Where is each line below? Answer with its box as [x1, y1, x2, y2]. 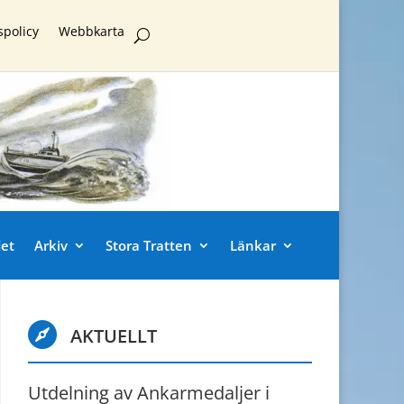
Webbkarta [58, 23, 124, 40]
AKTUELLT [70, 324, 158, 348]
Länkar [230, 236, 276, 254]
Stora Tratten [106, 236, 192, 254]
